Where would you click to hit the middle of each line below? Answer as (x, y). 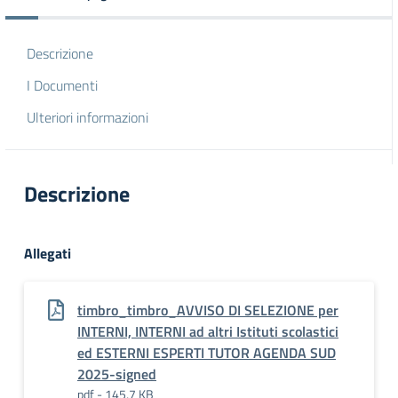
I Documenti (62, 85)
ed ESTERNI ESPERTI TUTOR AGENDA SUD (207, 353)
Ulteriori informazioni (88, 117)
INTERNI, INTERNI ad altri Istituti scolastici (208, 331)
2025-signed (117, 374)
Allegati (48, 253)
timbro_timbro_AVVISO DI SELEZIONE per (208, 310)
